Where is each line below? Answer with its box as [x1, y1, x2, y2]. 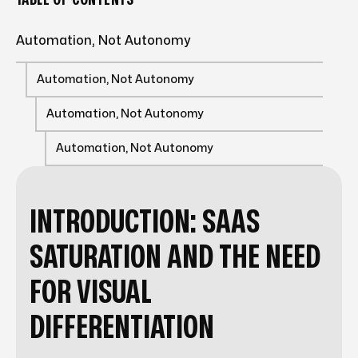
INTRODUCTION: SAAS [30, 206, 260, 238]
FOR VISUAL [30, 276, 152, 308]
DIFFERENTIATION [30, 312, 214, 344]
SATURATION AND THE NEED [30, 241, 320, 273]
